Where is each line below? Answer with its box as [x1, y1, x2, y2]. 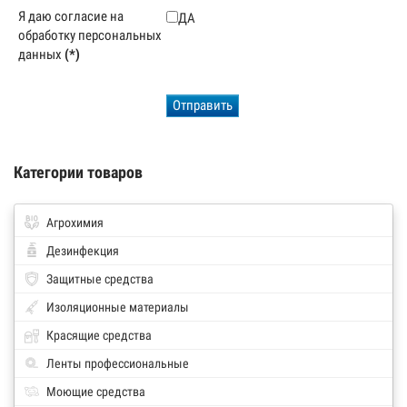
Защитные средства [46, 272, 154, 286]
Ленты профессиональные [46, 356, 189, 371]
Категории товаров [14, 163, 143, 182]
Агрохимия [46, 215, 104, 230]
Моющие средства [46, 384, 145, 399]
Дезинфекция [46, 243, 119, 258]
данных [18, 46, 62, 63]
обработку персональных [18, 27, 162, 44]
